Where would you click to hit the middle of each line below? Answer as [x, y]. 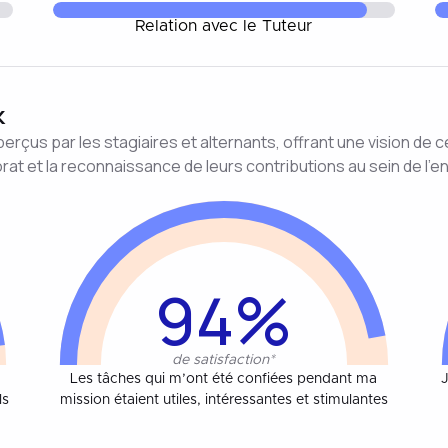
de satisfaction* [224, 359]
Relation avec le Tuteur [224, 26]
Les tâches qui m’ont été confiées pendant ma [224, 378]
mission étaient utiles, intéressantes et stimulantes [223, 399]
